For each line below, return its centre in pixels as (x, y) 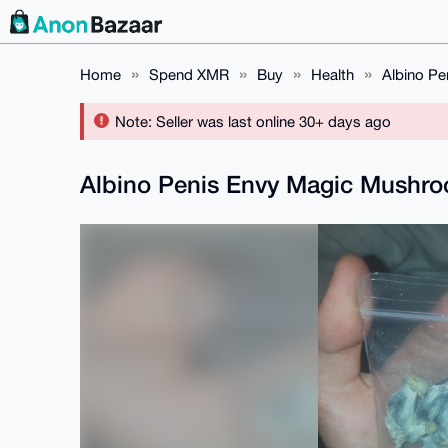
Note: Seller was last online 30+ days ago (251, 121)
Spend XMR (189, 74)
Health (332, 74)
